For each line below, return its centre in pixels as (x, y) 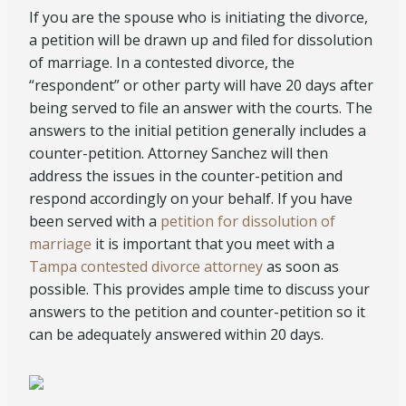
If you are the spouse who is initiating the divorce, (198, 17)
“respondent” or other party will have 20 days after (201, 85)
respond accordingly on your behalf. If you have (191, 198)
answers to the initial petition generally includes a (198, 130)
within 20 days (273, 334)
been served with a (95, 221)
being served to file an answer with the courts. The (201, 108)
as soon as (301, 266)
